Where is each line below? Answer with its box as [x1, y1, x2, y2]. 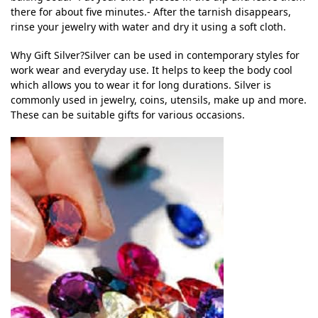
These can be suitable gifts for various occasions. [11, 108, 245, 122]
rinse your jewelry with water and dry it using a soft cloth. [11, 20, 286, 34]
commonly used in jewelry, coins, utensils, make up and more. [11, 93, 307, 107]
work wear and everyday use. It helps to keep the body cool [11, 63, 292, 77]
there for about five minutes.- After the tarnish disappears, [11, 5, 291, 19]
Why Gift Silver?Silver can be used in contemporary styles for [11, 48, 300, 62]
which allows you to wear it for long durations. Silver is [11, 78, 271, 92]
